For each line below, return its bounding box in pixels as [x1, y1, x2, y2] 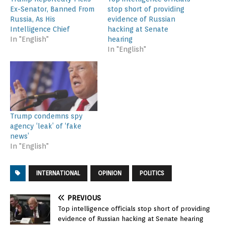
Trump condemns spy [10, 112, 83, 121]
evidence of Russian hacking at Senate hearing [58, 215, 203, 223]
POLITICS [140, 169, 164, 177]
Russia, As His [10, 15, 55, 23]
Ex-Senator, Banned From [10, 5, 94, 13]
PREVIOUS [67, 194, 101, 202]
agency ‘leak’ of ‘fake [10, 122, 81, 131]
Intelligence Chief [10, 25, 70, 33]
